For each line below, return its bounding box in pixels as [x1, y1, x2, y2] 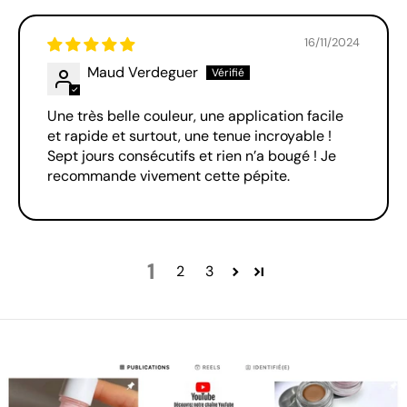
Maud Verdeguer [87, 63, 198, 83]
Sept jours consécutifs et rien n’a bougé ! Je [47, 146, 336, 166]
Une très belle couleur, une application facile [47, 106, 343, 126]
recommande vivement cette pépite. [47, 166, 290, 186]
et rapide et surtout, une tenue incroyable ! [47, 126, 332, 146]
